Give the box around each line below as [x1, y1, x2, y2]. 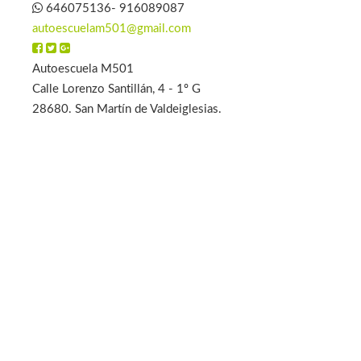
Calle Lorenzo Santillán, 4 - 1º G [32, 83, 201, 95]
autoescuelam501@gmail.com [32, 23, 191, 35]
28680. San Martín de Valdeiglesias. [32, 103, 222, 115]
